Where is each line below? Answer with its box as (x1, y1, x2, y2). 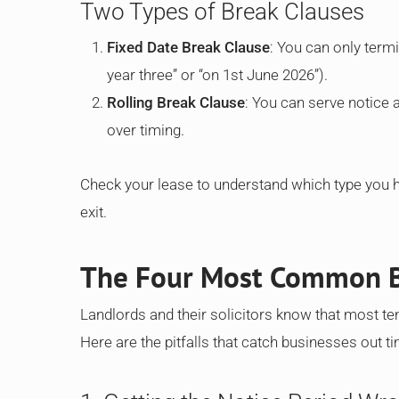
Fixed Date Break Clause (107, 38, 270, 56)
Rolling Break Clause (107, 94, 245, 111)
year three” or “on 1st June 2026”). (107, 66, 328, 84)
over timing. (107, 121, 184, 139)
